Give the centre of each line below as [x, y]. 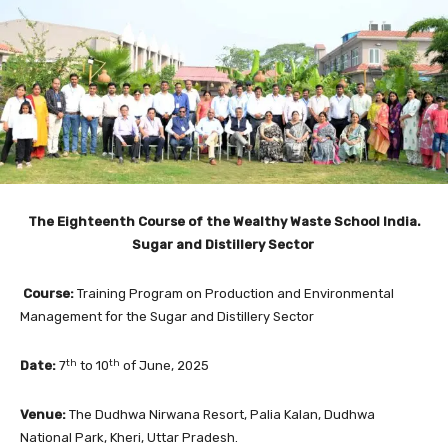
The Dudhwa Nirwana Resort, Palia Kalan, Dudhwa [220, 415]
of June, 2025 [164, 366]
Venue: [43, 415]
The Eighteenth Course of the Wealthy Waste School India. [224, 222]
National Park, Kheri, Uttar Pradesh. [129, 438]
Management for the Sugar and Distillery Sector [167, 317]
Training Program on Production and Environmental [235, 294]
